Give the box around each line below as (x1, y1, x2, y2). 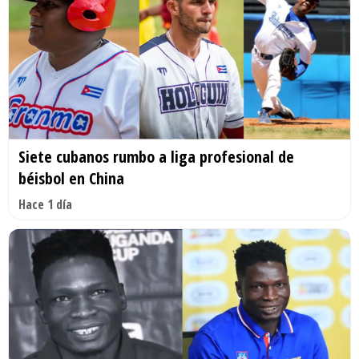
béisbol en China (18, 167, 124, 190)
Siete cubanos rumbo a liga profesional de (18, 146, 294, 168)
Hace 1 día (18, 196, 72, 214)
